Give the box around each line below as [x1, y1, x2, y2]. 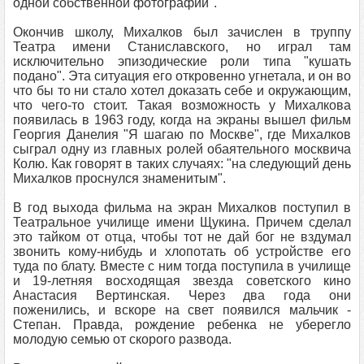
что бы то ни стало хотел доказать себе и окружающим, [13, 84, 351, 97]
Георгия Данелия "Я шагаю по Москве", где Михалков [13, 128, 351, 141]
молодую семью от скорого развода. [13, 332, 232, 346]
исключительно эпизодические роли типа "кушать [13, 54, 351, 68]
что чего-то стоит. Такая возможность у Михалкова [13, 98, 351, 112]
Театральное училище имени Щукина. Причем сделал [13, 215, 351, 229]
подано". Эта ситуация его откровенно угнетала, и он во [13, 69, 351, 83]
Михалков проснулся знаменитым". [13, 171, 226, 185]
